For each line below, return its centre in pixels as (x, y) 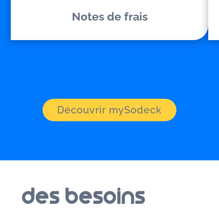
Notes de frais (109, 17)
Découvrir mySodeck (109, 110)
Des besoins (84, 197)
